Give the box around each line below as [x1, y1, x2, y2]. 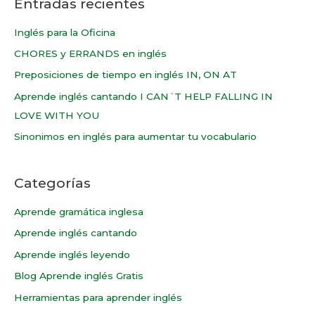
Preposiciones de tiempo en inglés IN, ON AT [14, 69, 237, 81]
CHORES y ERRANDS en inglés [14, 47, 167, 59]
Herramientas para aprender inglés [14, 291, 182, 303]
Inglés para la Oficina [14, 26, 115, 38]
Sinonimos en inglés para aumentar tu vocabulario [14, 131, 257, 143]
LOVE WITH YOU [14, 109, 99, 121]
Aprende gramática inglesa [14, 205, 143, 217]
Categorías [14, 174, 91, 192]
